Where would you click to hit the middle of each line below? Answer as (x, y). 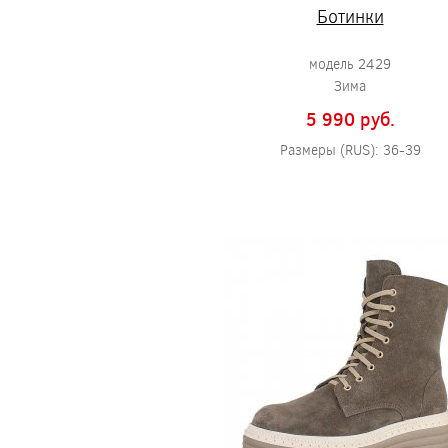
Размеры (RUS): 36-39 (350, 149)
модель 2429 (350, 63)
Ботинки (350, 16)
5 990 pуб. (350, 119)
